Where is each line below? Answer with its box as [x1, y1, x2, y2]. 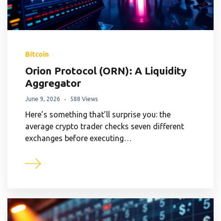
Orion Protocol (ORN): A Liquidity [25, 64, 186, 76]
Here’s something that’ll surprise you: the [25, 110, 171, 119]
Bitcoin [25, 50, 49, 58]
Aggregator [25, 76, 81, 89]
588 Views [70, 95, 98, 102]
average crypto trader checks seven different [25, 121, 184, 131]
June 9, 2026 [25, 95, 60, 102]
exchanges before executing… [25, 133, 132, 143]
